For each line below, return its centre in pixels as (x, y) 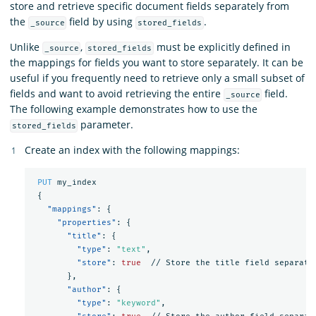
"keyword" (138, 303)
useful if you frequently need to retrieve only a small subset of (157, 78)
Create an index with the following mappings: (132, 150)
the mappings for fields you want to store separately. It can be (157, 62)
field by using (101, 21)
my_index (77, 183)
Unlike (26, 47)
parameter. (106, 124)
